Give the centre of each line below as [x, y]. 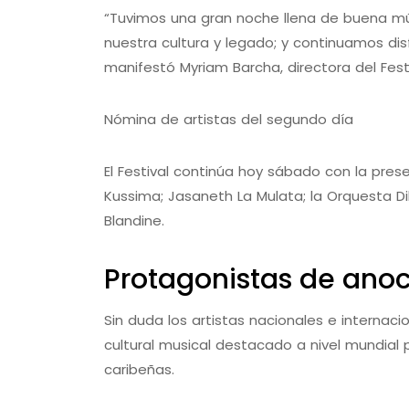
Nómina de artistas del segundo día [229, 120]
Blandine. [134, 221]
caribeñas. [139, 370]
